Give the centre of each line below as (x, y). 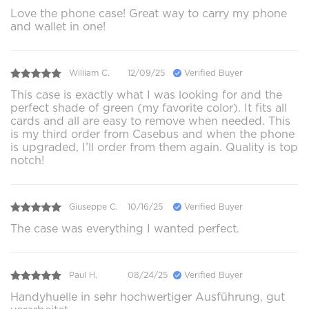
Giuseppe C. (93, 207)
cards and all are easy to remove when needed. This (150, 121)
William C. (89, 73)
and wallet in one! (58, 26)
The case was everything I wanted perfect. (125, 228)
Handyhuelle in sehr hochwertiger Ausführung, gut (148, 297)
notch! (27, 160)
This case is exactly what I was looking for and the (146, 94)
